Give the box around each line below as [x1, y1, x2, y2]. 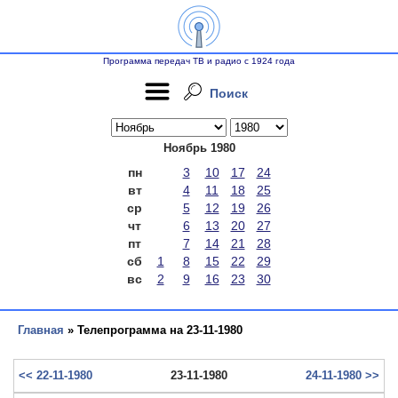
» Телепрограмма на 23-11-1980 [64, 323, 243, 337]
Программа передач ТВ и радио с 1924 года [103, 56, 295, 66]
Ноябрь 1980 [163, 141, 235, 155]
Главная [18, 323, 64, 337]
